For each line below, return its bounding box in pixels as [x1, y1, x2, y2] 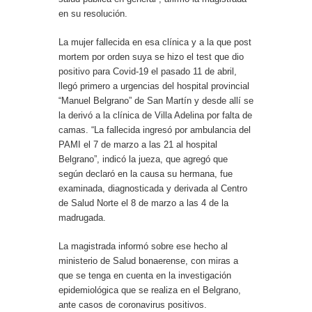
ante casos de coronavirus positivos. [58, 299, 207, 311]
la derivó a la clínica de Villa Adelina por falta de [58, 110, 252, 121]
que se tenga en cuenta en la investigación [58, 270, 231, 281]
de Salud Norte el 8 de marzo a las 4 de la [58, 198, 228, 209]
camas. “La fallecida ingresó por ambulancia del [58, 125, 251, 136]
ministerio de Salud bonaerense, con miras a [58, 256, 238, 267]
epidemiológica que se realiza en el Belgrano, [58, 285, 241, 296]
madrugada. [58, 212, 106, 224]
